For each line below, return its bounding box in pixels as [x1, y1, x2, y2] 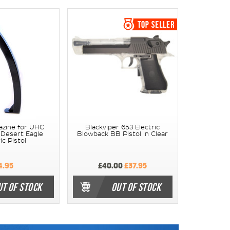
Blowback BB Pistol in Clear [77, 130, 168, 137]
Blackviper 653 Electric [85, 124, 160, 130]
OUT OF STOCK [111, 180, 161, 193]
